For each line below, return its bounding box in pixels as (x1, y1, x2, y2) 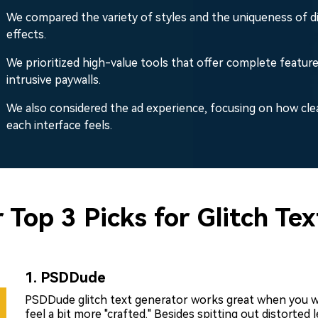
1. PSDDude (25, 268, 106, 286)
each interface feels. (6, 118, 112, 132)
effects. (6, 27, 46, 41)
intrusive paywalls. (6, 72, 101, 87)
